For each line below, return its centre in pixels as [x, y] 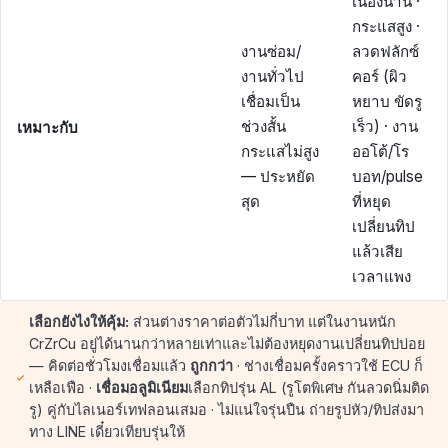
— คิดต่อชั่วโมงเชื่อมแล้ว [109, 365]
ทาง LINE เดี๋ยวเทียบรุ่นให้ [106, 431]
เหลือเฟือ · [62, 387]
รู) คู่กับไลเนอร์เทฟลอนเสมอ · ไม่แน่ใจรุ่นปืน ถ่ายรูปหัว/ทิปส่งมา [226, 409]
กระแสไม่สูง [280, 152]
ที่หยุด [371, 202]
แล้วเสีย [377, 252]
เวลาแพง [381, 277]
